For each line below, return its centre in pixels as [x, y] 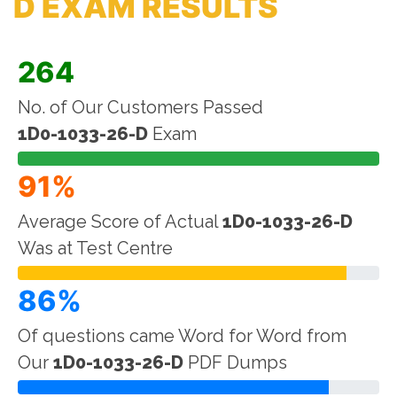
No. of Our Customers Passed [140, 107]
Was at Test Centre [95, 248]
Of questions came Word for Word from [182, 336]
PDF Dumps [235, 362]
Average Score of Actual [120, 222]
